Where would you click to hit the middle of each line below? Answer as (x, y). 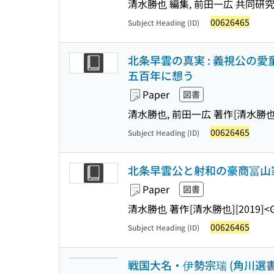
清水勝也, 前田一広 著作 (180, 113)
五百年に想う (161, 75)
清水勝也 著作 (158, 208)
